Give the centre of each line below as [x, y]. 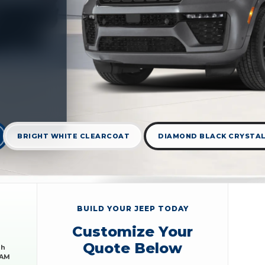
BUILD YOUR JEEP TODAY [132, 208]
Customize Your [132, 231]
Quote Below [132, 248]
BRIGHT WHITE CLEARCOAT [73, 136]
